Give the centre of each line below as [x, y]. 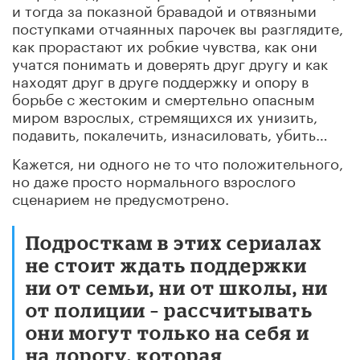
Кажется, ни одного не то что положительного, [178, 161]
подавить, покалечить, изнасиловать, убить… [170, 132]
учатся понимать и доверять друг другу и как [170, 61]
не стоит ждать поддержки [167, 264]
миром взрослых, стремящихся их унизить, [165, 115]
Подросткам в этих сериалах [174, 242]
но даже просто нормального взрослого [154, 179]
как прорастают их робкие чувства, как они [165, 44]
